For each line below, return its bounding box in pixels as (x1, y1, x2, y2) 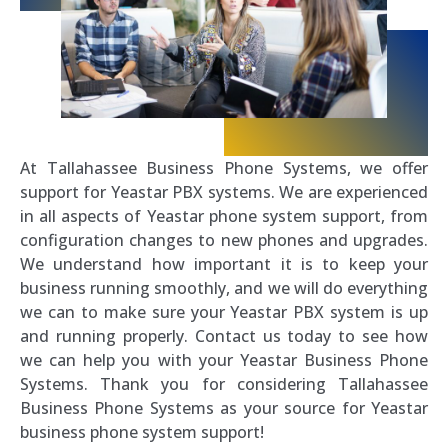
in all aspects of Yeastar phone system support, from (20, 204, 428, 227)
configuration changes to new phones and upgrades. (20, 228, 428, 251)
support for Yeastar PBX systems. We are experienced (20, 180, 428, 203)
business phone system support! (20, 420, 264, 443)
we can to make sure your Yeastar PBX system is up (20, 300, 428, 323)
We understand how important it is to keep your (20, 252, 428, 275)
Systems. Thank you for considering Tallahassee (20, 372, 428, 395)
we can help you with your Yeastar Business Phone (20, 348, 428, 371)
